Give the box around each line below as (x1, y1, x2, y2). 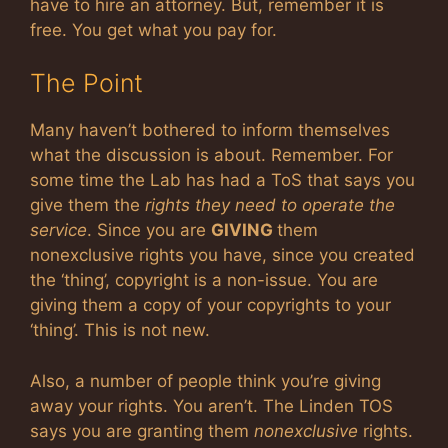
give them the (30, 195, 145, 216)
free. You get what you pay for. (30, 19, 277, 40)
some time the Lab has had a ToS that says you (30, 170, 415, 191)
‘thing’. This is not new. (30, 320, 210, 341)
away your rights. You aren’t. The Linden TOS (30, 395, 393, 416)
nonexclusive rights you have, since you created (30, 245, 415, 266)
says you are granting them (30, 420, 254, 441)
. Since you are (87, 220, 211, 241)
